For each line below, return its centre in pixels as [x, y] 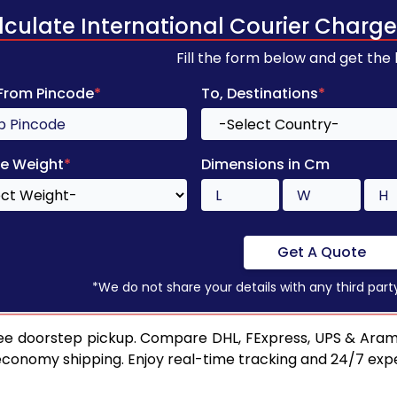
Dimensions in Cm [265, 165]
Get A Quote [321, 253]
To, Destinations [259, 94]
